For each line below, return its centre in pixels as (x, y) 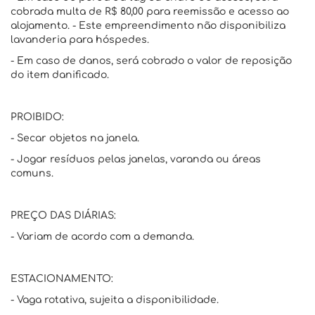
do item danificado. (60, 75)
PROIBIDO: (37, 117)
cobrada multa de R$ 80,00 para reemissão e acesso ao (150, 12)
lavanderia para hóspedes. (80, 40)
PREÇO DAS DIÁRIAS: (63, 216)
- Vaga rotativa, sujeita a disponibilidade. (115, 300)
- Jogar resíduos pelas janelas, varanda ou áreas (136, 159)
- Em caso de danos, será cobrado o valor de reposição (151, 61)
